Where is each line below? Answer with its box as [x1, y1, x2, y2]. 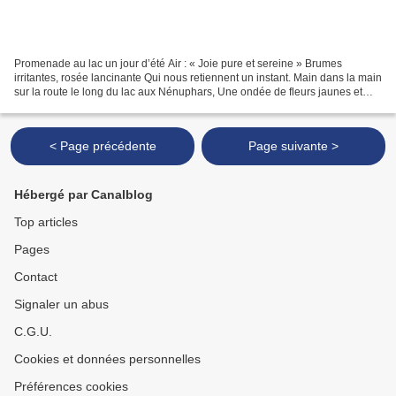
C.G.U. [14, 324, 52, 339]
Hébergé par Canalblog [14, 187, 153, 202]
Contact [14, 270, 57, 285]
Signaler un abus [14, 297, 109, 312]
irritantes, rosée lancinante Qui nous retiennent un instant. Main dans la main [14, 72, 382, 85]
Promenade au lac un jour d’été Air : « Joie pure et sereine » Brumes [14, 57, 342, 71]
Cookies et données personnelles [14, 352, 201, 367]
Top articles [14, 215, 78, 230]
